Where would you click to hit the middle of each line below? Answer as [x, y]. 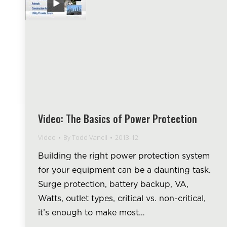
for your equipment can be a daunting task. [124, 171]
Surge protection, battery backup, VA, [113, 185]
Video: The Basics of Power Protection [118, 119]
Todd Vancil [90, 138]
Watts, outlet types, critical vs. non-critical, [122, 199]
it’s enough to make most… [91, 213]
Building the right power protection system [124, 156]
